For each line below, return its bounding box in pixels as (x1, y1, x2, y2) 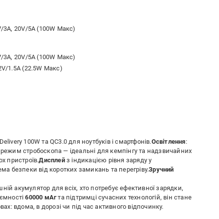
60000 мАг (25, 194, 57, 201)
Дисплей (39, 156, 65, 164)
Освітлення (151, 138, 186, 145)
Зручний (149, 166, 174, 173)
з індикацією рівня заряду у (65, 156, 152, 164)
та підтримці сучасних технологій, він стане (56, 194, 192, 201)
